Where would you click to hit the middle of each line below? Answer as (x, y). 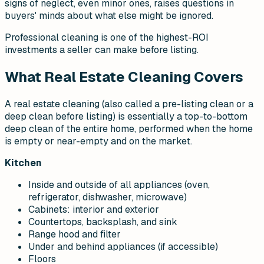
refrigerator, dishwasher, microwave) (108, 197)
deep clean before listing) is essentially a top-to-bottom (126, 116)
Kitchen (23, 163)
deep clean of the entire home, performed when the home (129, 128)
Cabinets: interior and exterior (94, 209)
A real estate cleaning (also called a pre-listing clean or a (129, 104)
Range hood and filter (75, 234)
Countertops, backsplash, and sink (103, 222)
